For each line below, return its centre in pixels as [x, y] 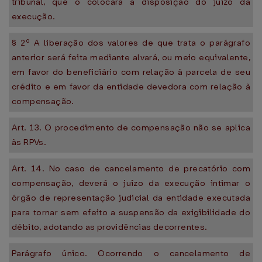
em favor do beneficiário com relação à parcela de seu [131, 72]
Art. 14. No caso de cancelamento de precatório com [131, 168]
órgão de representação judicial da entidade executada [131, 198]
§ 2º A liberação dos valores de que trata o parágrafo [131, 43]
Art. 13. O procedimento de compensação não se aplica [131, 127]
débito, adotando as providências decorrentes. [110, 227]
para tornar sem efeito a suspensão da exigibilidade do [131, 212]
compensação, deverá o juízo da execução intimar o [131, 183]
